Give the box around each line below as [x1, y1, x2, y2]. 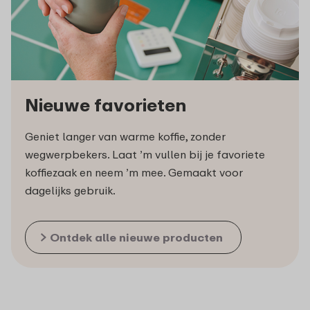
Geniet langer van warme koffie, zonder [25, 129, 226, 144]
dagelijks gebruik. [25, 183, 116, 198]
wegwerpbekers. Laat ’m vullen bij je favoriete [25, 147, 265, 162]
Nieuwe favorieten [25, 94, 186, 116]
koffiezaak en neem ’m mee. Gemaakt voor [25, 165, 243, 180]
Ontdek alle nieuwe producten [50, 230, 223, 245]
